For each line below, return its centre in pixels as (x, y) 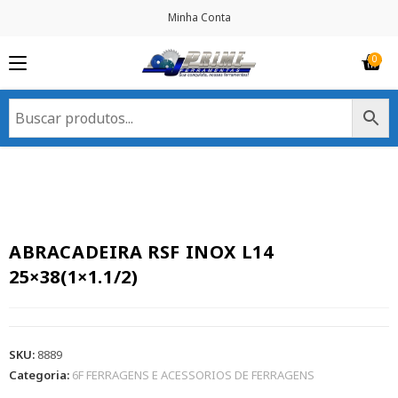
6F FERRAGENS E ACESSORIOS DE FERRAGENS (193, 375)
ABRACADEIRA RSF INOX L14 (141, 252)
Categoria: (40, 375)
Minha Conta (199, 17)
